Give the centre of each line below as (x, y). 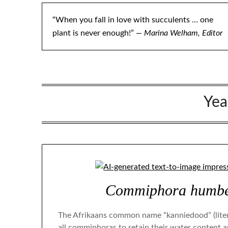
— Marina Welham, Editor (179, 33)
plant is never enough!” (94, 33)
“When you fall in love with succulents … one (133, 20)
